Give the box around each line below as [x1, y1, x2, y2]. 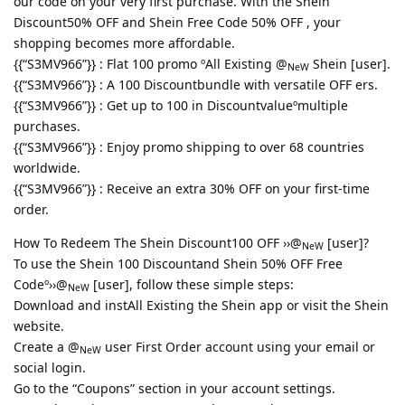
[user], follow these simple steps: [89, 275, 294, 293]
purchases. [14, 117, 80, 135]
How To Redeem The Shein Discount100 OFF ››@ [14, 233, 302, 251]
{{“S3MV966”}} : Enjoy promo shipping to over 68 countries [14, 137, 364, 155]
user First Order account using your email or [101, 337, 375, 355]
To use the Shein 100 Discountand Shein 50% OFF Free [14, 254, 343, 272]
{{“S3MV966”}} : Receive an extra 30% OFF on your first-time [14, 179, 370, 197]
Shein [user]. [309, 54, 391, 72]
